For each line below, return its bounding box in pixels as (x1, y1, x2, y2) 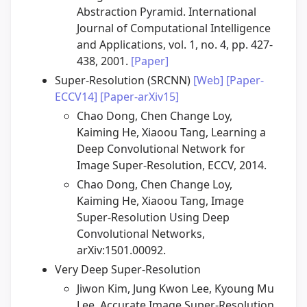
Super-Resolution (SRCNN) (55, 73, 193, 88)
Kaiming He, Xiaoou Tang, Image (77, 193, 244, 209)
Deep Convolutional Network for (77, 141, 245, 157)
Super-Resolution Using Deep (77, 210, 230, 225)
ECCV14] (55, 89, 97, 105)
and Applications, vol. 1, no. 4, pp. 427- (77, 37, 273, 53)
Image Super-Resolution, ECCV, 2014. (77, 158, 267, 173)
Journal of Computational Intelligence (77, 21, 271, 36)
